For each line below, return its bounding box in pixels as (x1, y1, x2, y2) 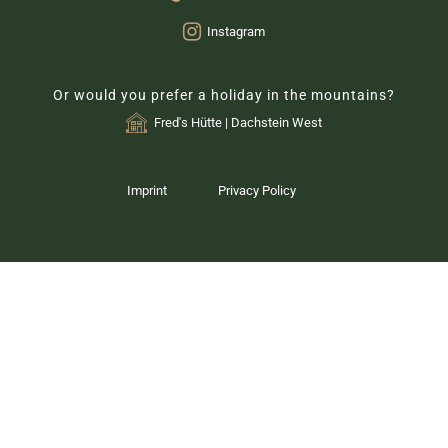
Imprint (127, 182, 168, 198)
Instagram (207, 24, 266, 40)
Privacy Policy (217, 182, 296, 198)
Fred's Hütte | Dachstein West (153, 114, 322, 130)
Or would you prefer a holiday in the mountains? (53, 87, 395, 104)
